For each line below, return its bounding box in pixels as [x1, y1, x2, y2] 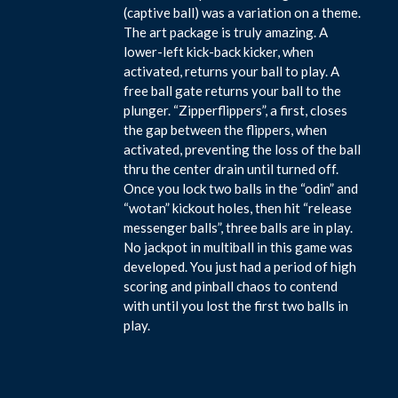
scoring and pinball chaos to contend [123, 277, 338, 294]
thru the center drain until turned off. [123, 160, 339, 177]
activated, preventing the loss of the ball [123, 140, 362, 157]
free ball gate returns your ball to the [123, 82, 342, 99]
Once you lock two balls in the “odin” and [123, 179, 359, 196]
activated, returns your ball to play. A [123, 62, 340, 79]
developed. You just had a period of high [123, 258, 357, 275]
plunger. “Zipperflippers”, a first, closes [123, 101, 348, 118]
